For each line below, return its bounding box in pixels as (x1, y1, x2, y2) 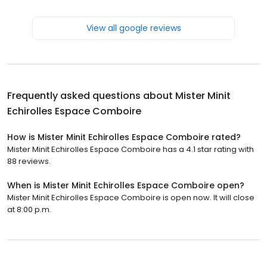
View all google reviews (86, 21, 181, 34)
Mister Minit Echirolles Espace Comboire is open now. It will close (7, 191, 254, 203)
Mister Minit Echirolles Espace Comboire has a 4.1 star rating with (7, 143, 254, 155)
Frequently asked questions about (7, 88, 175, 103)
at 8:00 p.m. (7, 203, 51, 215)
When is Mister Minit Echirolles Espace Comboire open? (7, 179, 244, 191)
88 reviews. (7, 155, 51, 167)
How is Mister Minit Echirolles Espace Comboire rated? (7, 131, 241, 143)
